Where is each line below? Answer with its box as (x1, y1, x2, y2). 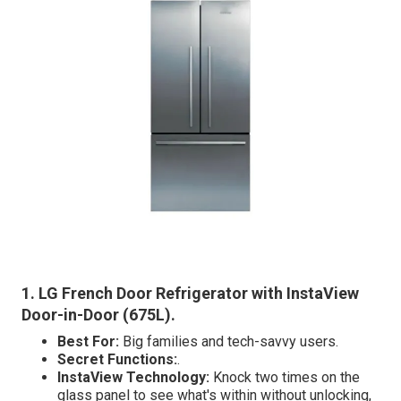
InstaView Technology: (57, 368, 209, 386)
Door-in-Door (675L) (21, 304, 171, 324)
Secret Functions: (57, 350, 177, 368)
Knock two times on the (209, 368, 360, 386)
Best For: (57, 332, 119, 350)
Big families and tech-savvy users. (119, 332, 338, 350)
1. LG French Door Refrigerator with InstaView (21, 283, 359, 303)
